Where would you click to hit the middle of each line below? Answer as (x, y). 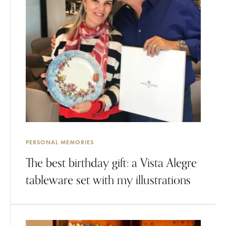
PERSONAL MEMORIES (60, 142)
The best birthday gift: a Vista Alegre (111, 163)
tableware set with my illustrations (108, 180)
